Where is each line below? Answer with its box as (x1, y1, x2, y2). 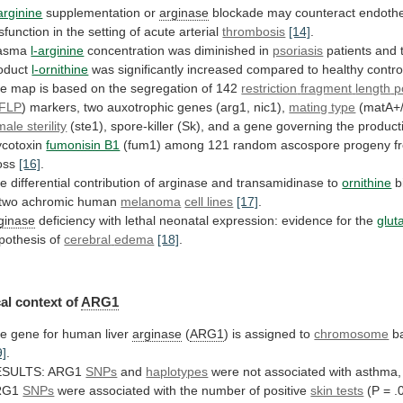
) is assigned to (224, 327, 315, 342)
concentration (87, 43, 166, 58)
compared (246, 62, 305, 77)
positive (264, 383, 308, 399)
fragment (300, 81, 353, 96)
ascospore (281, 138, 341, 153)
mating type (289, 100, 356, 115)
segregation (130, 81, 199, 96)
